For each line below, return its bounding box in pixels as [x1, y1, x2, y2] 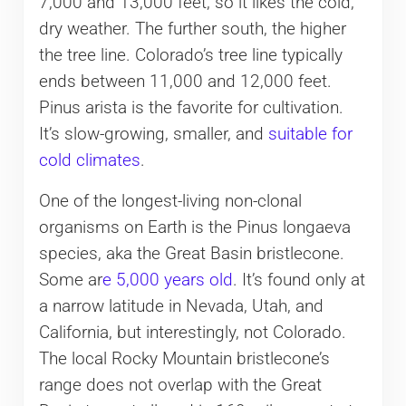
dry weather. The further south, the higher [38, 18, 346, 39]
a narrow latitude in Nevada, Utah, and [38, 295, 324, 316]
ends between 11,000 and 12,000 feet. [38, 71, 332, 92]
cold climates [38, 150, 140, 170]
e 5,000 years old [101, 269, 233, 290]
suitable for [267, 123, 353, 144]
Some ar [38, 269, 102, 290]
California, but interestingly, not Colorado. [38, 322, 346, 343]
